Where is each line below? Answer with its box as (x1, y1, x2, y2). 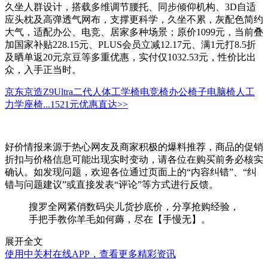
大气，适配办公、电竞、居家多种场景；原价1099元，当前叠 (5, 27, 263, 38)
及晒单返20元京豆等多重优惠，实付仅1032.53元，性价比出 (5, 52, 256, 63)
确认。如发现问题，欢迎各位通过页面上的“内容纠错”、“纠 (5, 167, 257, 178)
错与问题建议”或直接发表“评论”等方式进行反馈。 (5, 179, 218, 190)
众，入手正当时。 (5, 65, 81, 75)
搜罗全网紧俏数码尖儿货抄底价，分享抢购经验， (29, 202, 239, 212)
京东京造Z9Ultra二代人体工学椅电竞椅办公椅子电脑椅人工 (5, 87, 255, 98)
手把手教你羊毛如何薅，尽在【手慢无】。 (29, 214, 211, 225)
